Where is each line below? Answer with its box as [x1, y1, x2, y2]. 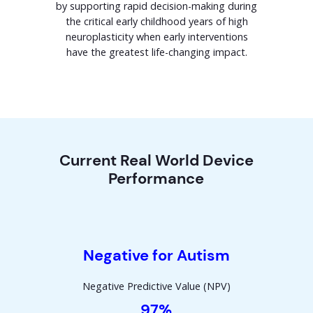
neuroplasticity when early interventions [65, 29, 248, 43]
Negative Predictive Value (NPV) [82, 279, 231, 293]
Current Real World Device [59, 150, 254, 170]
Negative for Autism [82, 245, 230, 265]
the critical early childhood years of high [65, 14, 248, 28]
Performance [108, 168, 204, 189]
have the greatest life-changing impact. [66, 45, 247, 59]
